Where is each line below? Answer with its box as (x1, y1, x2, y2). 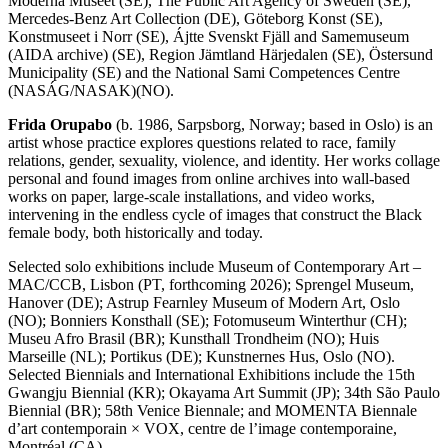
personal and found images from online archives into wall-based (8, 169, 410, 187)
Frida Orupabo (8, 115, 116, 133)
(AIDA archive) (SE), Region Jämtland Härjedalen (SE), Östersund (8, 45, 433, 63)
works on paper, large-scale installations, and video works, (8, 187, 375, 205)
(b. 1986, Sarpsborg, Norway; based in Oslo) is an (116, 115, 433, 133)
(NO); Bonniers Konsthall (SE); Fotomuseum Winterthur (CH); (8, 311, 407, 329)
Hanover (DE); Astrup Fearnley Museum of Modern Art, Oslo (8, 293, 400, 311)
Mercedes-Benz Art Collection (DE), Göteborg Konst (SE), (8, 9, 383, 27)
